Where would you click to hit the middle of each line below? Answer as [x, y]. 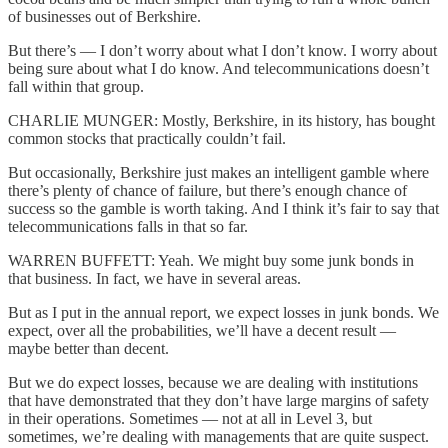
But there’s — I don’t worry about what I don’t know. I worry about [222, 50]
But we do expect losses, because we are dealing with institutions [213, 382]
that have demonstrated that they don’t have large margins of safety [218, 400]
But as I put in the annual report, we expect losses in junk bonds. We [223, 312]
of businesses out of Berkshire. [104, 16]
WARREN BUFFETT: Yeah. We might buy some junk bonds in [211, 260]
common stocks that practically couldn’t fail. [147, 138]
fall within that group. [76, 86]
